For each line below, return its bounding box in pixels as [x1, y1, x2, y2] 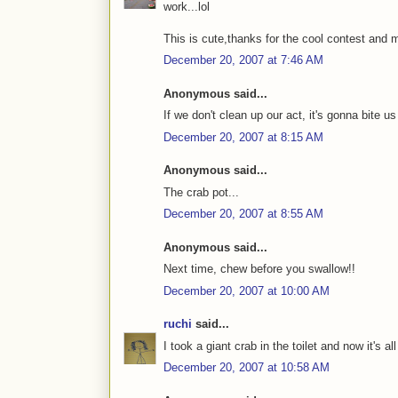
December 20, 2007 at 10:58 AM [163, 361, 330, 375]
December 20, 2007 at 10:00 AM [163, 283, 330, 298]
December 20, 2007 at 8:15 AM [163, 130, 323, 144]
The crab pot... [163, 185, 239, 199]
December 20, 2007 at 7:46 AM [163, 53, 323, 68]
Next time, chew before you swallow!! [163, 262, 355, 276]
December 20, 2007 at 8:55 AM [163, 207, 323, 221]
